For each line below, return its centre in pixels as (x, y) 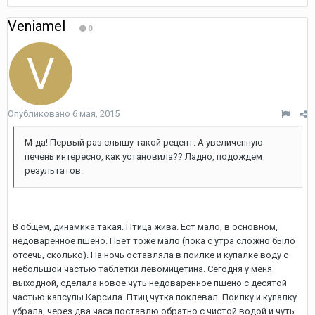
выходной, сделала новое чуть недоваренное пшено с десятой (150, 283)
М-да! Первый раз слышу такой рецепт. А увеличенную (144, 142)
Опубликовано (40, 114)
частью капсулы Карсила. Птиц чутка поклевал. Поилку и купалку (155, 297)
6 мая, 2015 (96, 114)
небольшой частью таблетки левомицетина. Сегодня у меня (142, 269)
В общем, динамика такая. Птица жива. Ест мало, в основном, (145, 227)
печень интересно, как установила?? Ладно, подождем (143, 156)
